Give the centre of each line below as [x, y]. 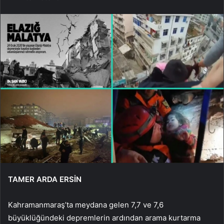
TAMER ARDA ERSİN [45, 179]
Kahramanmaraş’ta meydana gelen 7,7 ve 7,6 [86, 204]
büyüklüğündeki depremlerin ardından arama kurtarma [104, 217]
